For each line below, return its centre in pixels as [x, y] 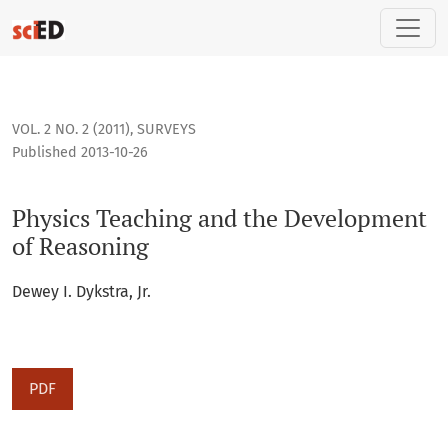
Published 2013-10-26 [80, 153]
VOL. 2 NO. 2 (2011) [71, 130]
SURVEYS [166, 130]
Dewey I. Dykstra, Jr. [81, 292]
